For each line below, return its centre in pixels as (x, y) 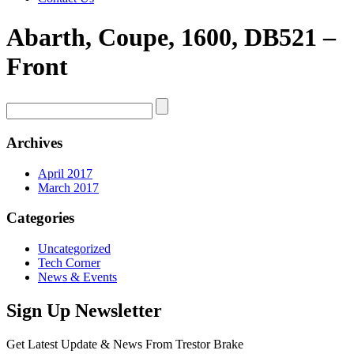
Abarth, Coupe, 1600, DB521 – (171, 37)
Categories (40, 218)
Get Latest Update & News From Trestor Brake (125, 344)
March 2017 (68, 187)
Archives (34, 142)
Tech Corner (69, 263)
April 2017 (65, 173)
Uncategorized (74, 249)
